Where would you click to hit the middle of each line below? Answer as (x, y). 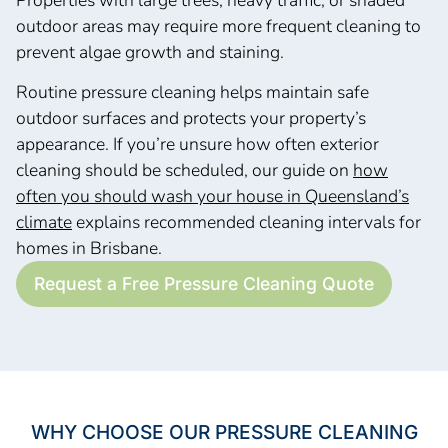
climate (44, 222)
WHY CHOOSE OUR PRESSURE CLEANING (224, 432)
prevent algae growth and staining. (150, 51)
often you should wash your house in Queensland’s (212, 196)
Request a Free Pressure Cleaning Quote (204, 284)
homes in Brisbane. (89, 248)
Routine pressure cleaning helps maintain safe (192, 92)
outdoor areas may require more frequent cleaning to (218, 25)
